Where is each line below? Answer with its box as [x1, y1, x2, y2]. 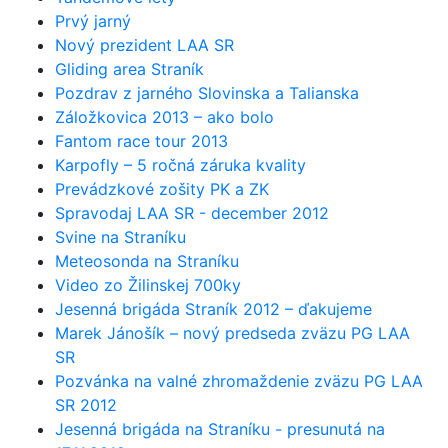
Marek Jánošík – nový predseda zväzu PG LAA [55, 323, 410, 343]
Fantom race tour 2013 [55, 131, 228, 151]
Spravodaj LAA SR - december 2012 [55, 203, 329, 223]
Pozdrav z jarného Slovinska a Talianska [55, 83, 359, 103]
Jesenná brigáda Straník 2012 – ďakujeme [55, 299, 372, 319]
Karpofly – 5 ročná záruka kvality [55, 155, 306, 175]
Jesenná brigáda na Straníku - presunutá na [55, 419, 385, 439]
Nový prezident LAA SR [55, 35, 234, 55]
